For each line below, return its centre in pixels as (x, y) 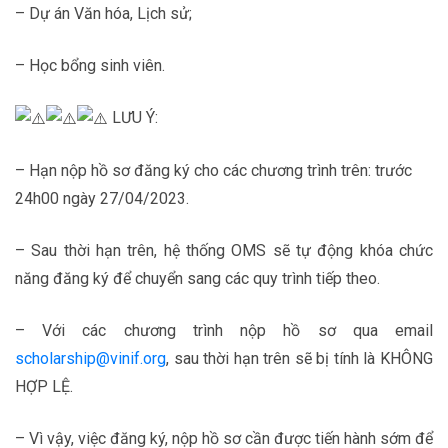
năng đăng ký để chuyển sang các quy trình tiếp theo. (197, 278)
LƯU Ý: (133, 118)
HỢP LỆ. (44, 386)
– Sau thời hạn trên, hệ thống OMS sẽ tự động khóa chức (224, 250)
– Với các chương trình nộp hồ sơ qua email (224, 330)
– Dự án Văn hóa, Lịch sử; (103, 14)
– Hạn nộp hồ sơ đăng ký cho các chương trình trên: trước (213, 170)
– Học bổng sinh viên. (90, 66)
